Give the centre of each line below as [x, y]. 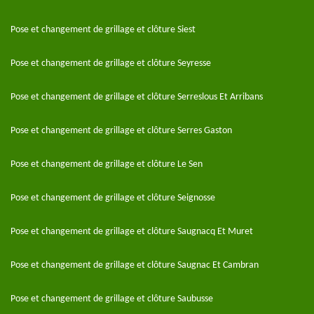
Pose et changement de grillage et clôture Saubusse [112, 299]
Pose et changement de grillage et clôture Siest [103, 30]
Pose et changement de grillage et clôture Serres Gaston [121, 131]
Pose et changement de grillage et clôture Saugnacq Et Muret [132, 232]
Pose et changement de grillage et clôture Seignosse [113, 198]
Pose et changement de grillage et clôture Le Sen [107, 164]
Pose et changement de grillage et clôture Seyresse [111, 63]
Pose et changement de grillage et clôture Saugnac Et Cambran [135, 265]
